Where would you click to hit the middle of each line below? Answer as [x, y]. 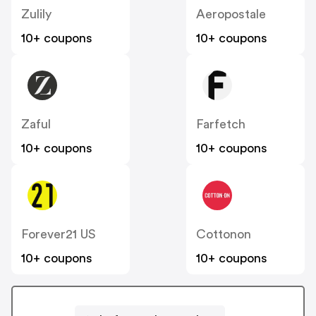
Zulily [36, 14]
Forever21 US [59, 234]
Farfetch [221, 124]
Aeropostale [231, 14]
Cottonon [224, 234]
